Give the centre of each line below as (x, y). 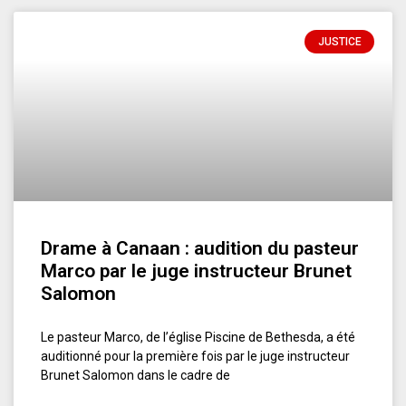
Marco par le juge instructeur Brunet (196, 271)
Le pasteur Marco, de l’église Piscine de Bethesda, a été (198, 337)
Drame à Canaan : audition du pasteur (200, 248)
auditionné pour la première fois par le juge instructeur (195, 356)
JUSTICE (339, 41)
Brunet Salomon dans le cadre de (135, 375)
